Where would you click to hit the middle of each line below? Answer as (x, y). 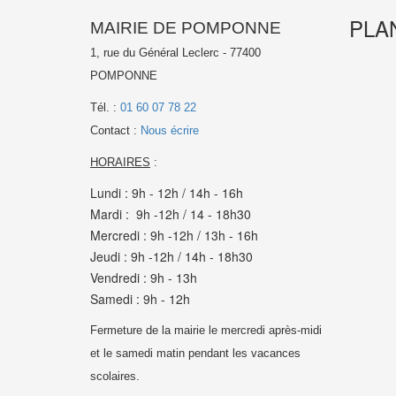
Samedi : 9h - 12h (140, 299)
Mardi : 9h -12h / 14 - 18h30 (171, 214)
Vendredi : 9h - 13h (144, 278)
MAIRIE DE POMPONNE (186, 28)
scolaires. (115, 376)
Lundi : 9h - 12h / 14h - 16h (167, 193)
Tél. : (105, 107)
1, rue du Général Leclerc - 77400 (175, 53)
